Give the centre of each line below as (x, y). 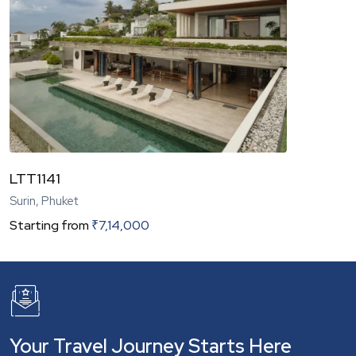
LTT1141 (35, 178)
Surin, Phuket (44, 201)
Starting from (49, 225)
